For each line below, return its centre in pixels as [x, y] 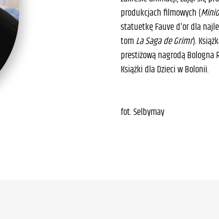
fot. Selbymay [143, 112]
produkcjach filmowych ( [161, 13]
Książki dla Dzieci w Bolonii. [165, 70]
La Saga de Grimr [164, 42]
